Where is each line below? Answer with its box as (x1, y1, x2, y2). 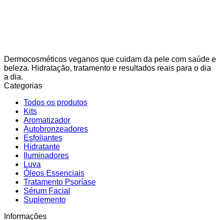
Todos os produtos (24, 98, 87, 107)
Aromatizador (24, 116, 70, 124)
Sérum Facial (24, 187, 70, 195)
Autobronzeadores (24, 125, 88, 133)
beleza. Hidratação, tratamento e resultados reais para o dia (4, 64, 211, 72)
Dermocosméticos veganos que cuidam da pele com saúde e (4, 55, 216, 63)
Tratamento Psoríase (24, 178, 96, 186)
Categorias (4, 82, 42, 90)
